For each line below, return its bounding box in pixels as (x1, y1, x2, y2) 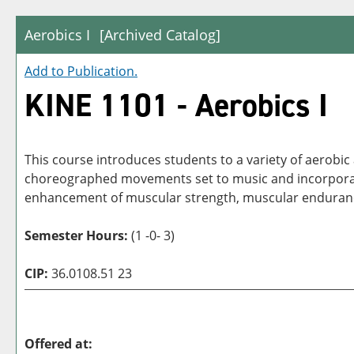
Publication (67, 62, 134, 80)
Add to (24, 62, 67, 80)
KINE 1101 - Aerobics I (24, 85, 328, 126)
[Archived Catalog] (100, 25, 220, 44)
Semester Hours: (24, 227, 131, 244)
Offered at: (24, 335, 92, 352)
